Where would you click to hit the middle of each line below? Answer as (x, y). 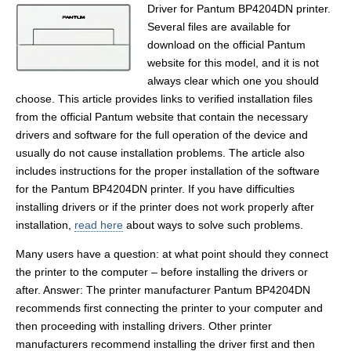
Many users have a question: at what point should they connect (172, 254)
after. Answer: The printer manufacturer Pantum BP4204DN (163, 290)
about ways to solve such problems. (213, 225)
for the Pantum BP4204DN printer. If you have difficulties (155, 189)
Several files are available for (219, 27)
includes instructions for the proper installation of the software (168, 171)
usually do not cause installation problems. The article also (160, 153)
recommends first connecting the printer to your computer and (169, 308)
